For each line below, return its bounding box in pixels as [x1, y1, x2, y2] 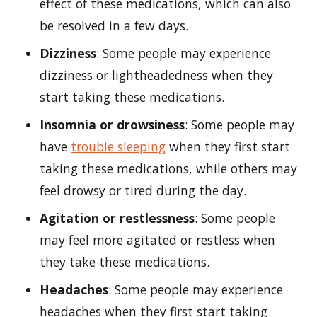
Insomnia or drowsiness [40, 115, 185, 133]
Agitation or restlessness [40, 209, 195, 226]
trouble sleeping [71, 137, 166, 155]
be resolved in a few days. [40, 16, 188, 34]
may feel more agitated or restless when [40, 231, 275, 248]
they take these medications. [40, 253, 209, 270]
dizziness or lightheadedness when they [40, 66, 273, 83]
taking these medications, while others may [40, 159, 297, 177]
